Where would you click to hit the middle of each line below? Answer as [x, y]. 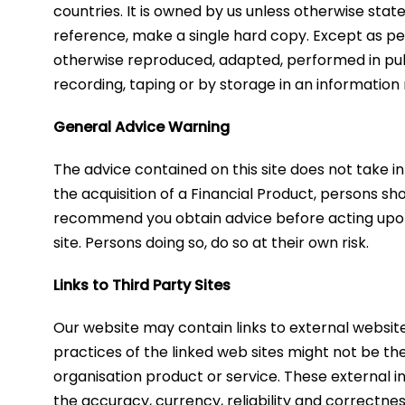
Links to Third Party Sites [142, 285]
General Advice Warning [142, 127]
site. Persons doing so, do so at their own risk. [212, 242]
